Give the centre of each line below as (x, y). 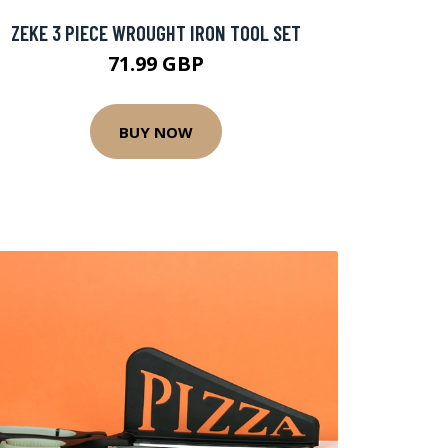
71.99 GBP (156, 63)
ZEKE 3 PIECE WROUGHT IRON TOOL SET (156, 32)
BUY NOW (156, 131)
